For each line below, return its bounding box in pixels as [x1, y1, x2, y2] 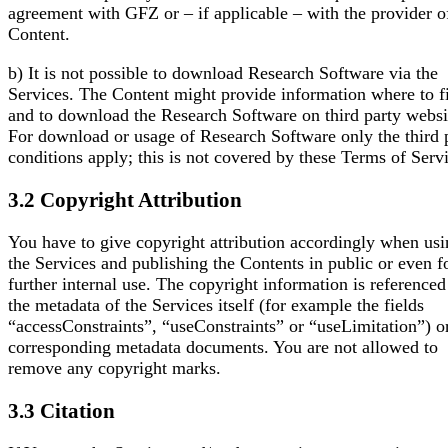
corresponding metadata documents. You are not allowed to [8, 337, 438, 358]
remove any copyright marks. [8, 358, 221, 379]
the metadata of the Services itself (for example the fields [8, 295, 424, 316]
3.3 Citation [8, 399, 115, 422]
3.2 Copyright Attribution [8, 188, 242, 211]
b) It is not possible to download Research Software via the [8, 62, 438, 83]
